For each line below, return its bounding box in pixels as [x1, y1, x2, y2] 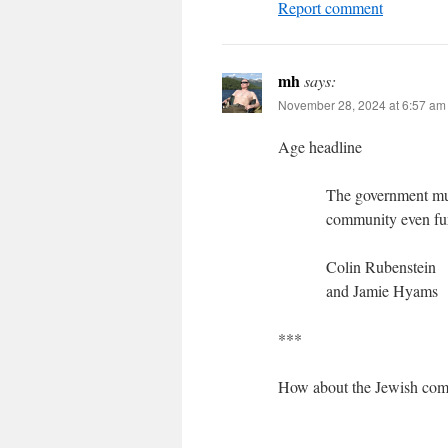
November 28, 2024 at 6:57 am [278, 96, 446, 113]
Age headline [278, 136, 362, 157]
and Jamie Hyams [326, 280, 438, 301]
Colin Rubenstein [326, 256, 436, 277]
